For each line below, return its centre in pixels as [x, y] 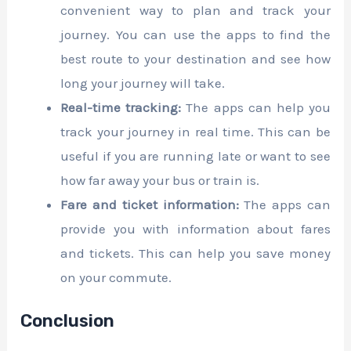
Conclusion [68, 321]
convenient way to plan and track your [195, 10]
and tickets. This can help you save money [195, 253]
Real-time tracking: [121, 107]
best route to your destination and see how [195, 58]
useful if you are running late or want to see [195, 156]
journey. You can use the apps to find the [195, 34]
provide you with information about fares [195, 228]
